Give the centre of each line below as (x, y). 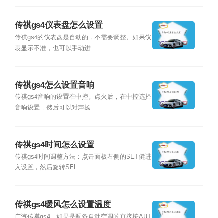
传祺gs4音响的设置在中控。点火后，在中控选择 (83, 97)
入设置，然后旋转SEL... (49, 168)
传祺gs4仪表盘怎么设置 (58, 25)
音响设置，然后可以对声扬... (55, 108)
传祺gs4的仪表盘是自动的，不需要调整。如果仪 (83, 37)
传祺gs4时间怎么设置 (54, 145)
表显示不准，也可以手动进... (55, 48)
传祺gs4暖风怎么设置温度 (63, 204)
